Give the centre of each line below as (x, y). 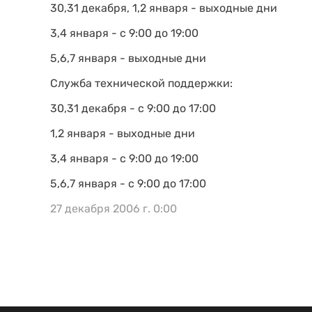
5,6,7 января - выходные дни (128, 58)
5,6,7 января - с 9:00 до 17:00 (128, 184)
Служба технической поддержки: (141, 83)
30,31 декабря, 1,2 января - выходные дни (164, 8)
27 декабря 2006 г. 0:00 (114, 209)
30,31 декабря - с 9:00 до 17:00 (133, 108)
